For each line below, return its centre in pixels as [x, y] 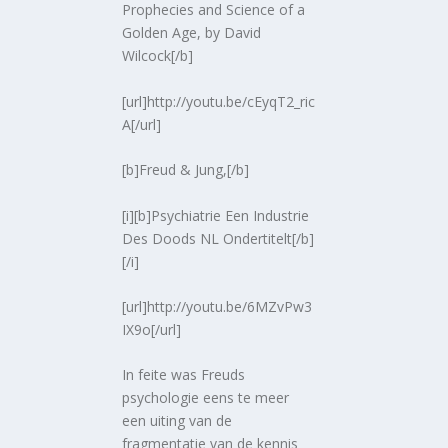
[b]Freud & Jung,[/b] [186, 170]
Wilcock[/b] [158, 56]
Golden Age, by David [192, 33]
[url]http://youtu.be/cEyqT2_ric [219, 101]
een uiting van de [177, 421]
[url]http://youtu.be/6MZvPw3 [217, 307]
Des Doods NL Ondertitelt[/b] [218, 238]
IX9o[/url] [152, 330]
